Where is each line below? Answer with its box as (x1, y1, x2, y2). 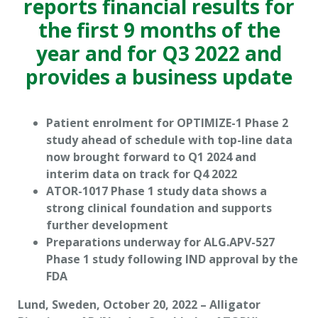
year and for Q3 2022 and (36, 40, 282, 67)
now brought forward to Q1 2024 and (46, 149, 256, 165)
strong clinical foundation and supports (46, 200, 272, 216)
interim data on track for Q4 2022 (46, 166, 237, 182)
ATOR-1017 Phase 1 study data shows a (46, 183, 267, 199)
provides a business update (26, 63, 292, 90)
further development (46, 217, 168, 233)
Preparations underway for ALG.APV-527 (46, 234, 275, 250)
